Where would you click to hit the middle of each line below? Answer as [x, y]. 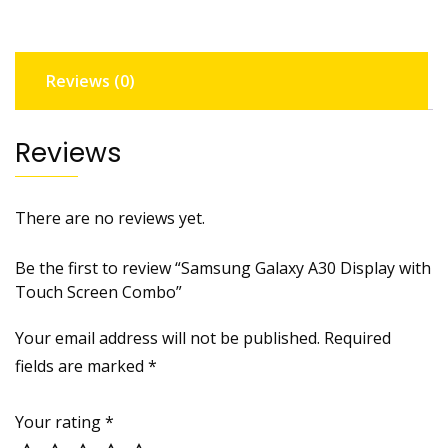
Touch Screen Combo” [98, 292]
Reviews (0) [90, 81]
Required [357, 338]
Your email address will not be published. [167, 338]
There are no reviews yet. [110, 218]
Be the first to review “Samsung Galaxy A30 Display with [223, 268]
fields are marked [81, 366]
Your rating [60, 422]
